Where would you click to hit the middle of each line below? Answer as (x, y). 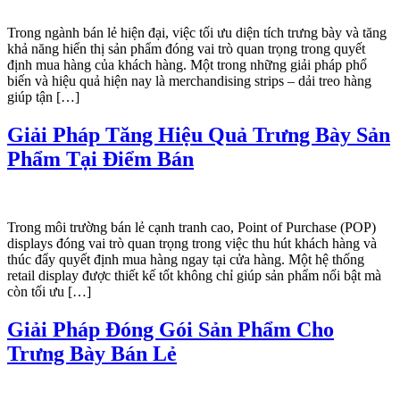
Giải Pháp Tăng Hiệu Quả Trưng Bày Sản (199, 135)
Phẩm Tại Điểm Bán (100, 159)
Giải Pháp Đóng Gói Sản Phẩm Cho (171, 329)
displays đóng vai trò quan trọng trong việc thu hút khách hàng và (192, 244)
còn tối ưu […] (49, 292)
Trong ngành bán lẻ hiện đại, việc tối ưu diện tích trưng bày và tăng (197, 33)
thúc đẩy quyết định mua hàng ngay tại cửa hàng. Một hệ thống (186, 260)
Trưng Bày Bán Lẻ (92, 353)
